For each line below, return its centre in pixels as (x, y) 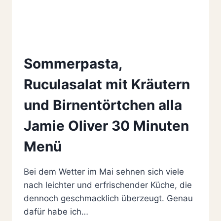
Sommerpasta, (73, 63)
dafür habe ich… (56, 211)
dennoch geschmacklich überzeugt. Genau (108, 198)
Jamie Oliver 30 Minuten (106, 126)
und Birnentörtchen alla (103, 105)
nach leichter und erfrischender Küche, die (108, 185)
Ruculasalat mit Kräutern (107, 84)
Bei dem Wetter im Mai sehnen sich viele (104, 171)
